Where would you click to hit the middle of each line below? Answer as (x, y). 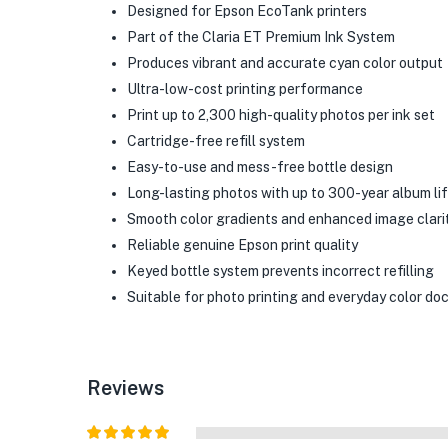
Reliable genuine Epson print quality (242, 245)
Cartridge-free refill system (216, 141)
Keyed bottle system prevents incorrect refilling (280, 271)
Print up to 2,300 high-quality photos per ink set (281, 115)
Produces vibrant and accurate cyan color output (285, 63)
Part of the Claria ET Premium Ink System (261, 37)
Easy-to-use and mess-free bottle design (260, 167)
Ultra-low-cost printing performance (245, 89)
